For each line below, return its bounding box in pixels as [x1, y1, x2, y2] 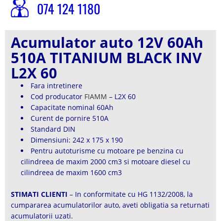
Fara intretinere [31, 81, 82, 90]
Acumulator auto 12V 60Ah [11, 33, 203, 52]
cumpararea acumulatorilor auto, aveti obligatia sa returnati [11, 200, 210, 210]
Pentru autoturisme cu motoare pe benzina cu [31, 146, 184, 155]
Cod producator [31, 92, 84, 101]
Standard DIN [31, 124, 75, 134]
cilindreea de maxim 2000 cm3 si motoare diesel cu [21, 157, 190, 166]
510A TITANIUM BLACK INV [11, 48, 202, 67]
